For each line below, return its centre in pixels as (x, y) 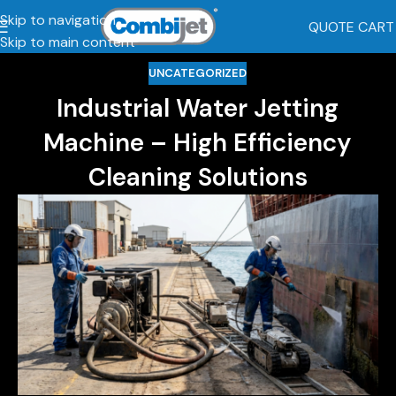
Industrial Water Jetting (198, 108)
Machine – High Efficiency (198, 142)
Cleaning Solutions (198, 177)
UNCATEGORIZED (198, 73)
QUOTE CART (351, 27)
